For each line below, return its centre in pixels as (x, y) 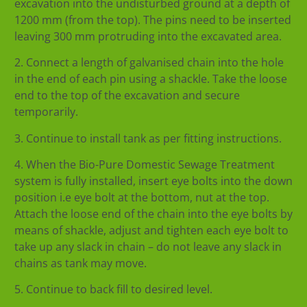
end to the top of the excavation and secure (127, 96)
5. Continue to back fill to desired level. (113, 290)
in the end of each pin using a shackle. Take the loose (151, 79)
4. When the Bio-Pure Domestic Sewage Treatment (145, 165)
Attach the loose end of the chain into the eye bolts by (153, 214)
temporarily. (46, 112)
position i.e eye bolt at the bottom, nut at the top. (142, 198)
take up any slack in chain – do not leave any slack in (148, 247)
